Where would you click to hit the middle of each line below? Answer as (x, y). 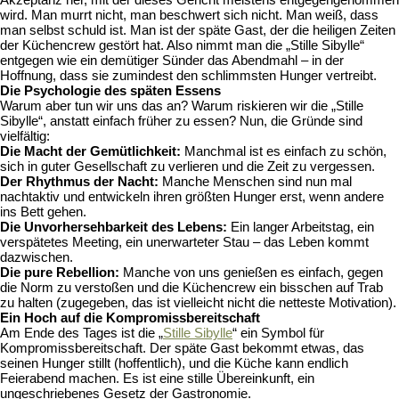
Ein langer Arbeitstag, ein (301, 227)
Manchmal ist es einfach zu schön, (284, 151)
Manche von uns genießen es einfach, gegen (251, 272)
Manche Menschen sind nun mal (255, 181)
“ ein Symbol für (278, 333)
